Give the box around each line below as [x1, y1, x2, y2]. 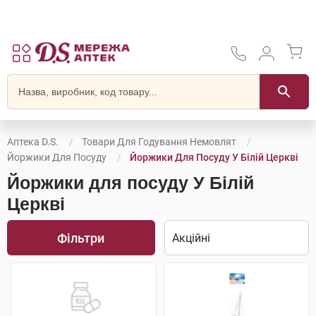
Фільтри [57, 230, 105, 245]
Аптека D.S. [7, 136, 59, 147]
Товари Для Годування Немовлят [82, 136, 236, 147]
